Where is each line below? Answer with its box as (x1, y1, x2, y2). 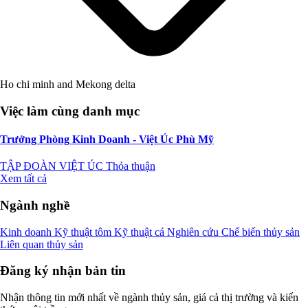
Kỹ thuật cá (114, 225, 167, 238)
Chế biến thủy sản (221, 225, 300, 238)
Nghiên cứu (167, 225, 221, 238)
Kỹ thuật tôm (54, 225, 114, 238)
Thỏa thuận (106, 160, 155, 173)
